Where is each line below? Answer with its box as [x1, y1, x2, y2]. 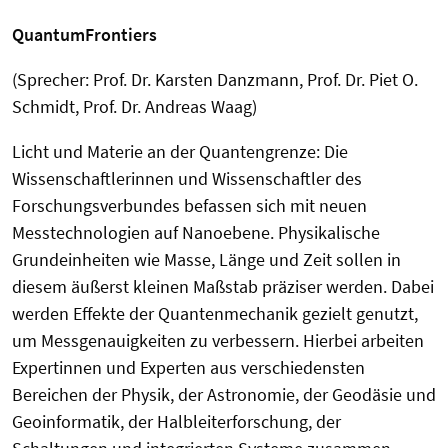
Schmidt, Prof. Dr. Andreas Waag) [12, 95, 257, 118]
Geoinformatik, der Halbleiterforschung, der [12, 410, 341, 433]
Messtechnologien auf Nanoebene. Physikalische [12, 221, 380, 244]
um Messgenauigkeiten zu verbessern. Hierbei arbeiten [12, 329, 424, 352]
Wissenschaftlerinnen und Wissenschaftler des [12, 167, 362, 190]
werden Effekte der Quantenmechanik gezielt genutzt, [12, 302, 418, 325]
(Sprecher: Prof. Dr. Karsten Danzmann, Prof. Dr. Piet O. [12, 68, 418, 91]
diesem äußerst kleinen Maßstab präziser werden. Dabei [12, 275, 434, 298]
